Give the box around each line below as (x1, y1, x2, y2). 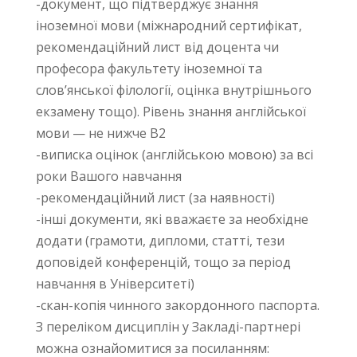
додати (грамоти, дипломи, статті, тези (35, 232, 284, 249)
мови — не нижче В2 (35, 124, 166, 142)
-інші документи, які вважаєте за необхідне (35, 210, 308, 228)
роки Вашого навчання (35, 167, 182, 185)
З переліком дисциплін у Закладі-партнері (35, 318, 300, 335)
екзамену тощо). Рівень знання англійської (35, 103, 306, 120)
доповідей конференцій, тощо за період (35, 253, 291, 271)
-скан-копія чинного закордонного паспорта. (35, 296, 320, 314)
